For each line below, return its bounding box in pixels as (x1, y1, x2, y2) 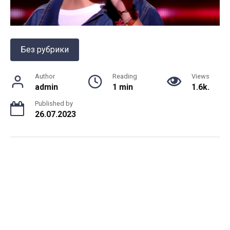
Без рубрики (21, 45, 69, 54)
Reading (112, 72, 137, 80)
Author (35, 72, 55, 80)
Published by (35, 100, 73, 107)
